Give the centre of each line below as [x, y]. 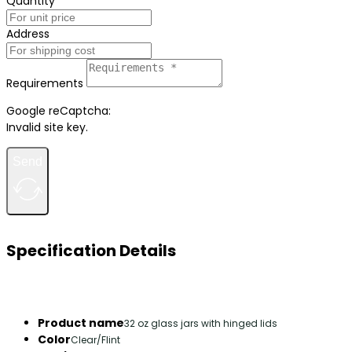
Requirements [45, 83]
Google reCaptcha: [59, 111]
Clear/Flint [95, 340]
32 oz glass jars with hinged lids [201, 323]
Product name [81, 323]
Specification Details [91, 251]
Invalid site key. [47, 127]
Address [28, 34]
